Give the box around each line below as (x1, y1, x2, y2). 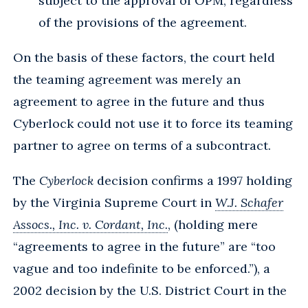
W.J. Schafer (215, 194, 283, 210)
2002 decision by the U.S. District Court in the (13, 282, 287, 298)
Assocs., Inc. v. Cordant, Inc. (13, 216, 168, 232)
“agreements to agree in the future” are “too (13, 238, 276, 254)
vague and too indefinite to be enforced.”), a (13, 260, 270, 276)
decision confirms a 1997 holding (93, 172, 292, 188)
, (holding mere (168, 216, 258, 232)
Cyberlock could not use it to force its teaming (13, 115, 293, 131)
